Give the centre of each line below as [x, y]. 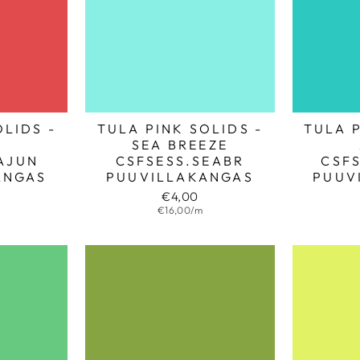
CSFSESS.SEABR [180, 161]
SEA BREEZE [180, 145]
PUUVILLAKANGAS [180, 177]
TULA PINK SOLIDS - [180, 129]
